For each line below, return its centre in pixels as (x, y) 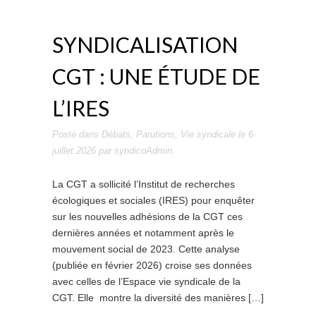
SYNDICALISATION (145, 44)
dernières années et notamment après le (143, 233)
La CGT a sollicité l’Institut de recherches (144, 184)
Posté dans (77, 134)
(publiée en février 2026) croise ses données (152, 265)
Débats (116, 134)
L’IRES (81, 108)
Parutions (156, 134)
